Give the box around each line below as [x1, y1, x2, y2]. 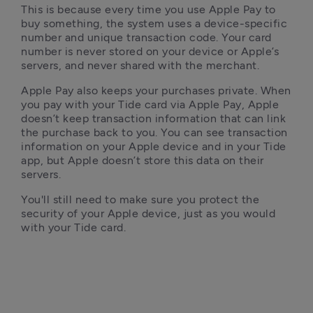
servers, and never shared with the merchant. [21, 59, 259, 72]
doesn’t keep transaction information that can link [21, 112, 286, 125]
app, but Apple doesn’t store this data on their [21, 154, 264, 167]
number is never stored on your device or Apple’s [21, 45, 279, 58]
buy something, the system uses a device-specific [21, 17, 287, 30]
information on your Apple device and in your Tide [21, 140, 286, 153]
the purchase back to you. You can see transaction [21, 126, 288, 139]
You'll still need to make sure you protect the [21, 193, 259, 206]
